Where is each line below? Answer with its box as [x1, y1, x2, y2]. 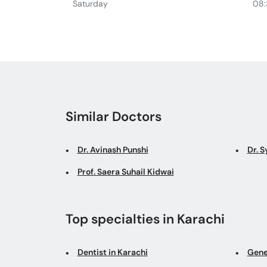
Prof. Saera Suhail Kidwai [77, 166, 174, 177]
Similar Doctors [65, 107, 162, 125]
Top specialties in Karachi [65, 210, 225, 228]
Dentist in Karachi [77, 246, 148, 257]
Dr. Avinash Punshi [77, 144, 148, 155]
